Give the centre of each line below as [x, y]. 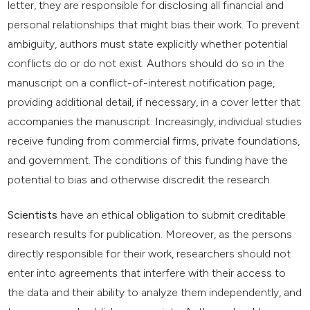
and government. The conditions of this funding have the [148, 161]
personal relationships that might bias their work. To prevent [154, 25]
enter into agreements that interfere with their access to [147, 273]
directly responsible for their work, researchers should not [149, 254]
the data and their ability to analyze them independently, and [155, 293]
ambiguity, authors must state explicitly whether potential [148, 44]
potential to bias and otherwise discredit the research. [140, 180]
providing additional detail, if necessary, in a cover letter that [154, 102]
